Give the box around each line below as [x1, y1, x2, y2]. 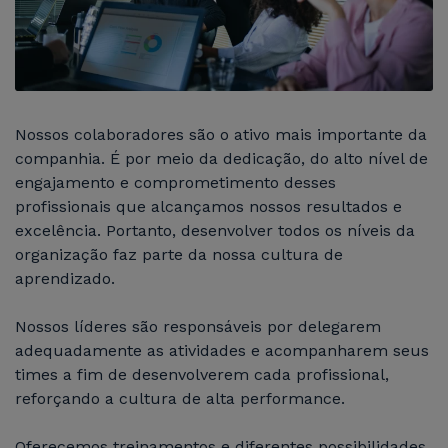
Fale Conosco [20, 183, 125, 202]
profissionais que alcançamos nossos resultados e [15, 196, 402, 216]
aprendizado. [15, 268, 115, 288]
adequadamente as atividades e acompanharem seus [15, 340, 429, 360]
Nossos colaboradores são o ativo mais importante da [15, 124, 427, 144]
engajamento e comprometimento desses [15, 172, 336, 192]
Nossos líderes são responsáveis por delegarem [15, 316, 381, 336]
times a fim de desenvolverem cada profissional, [15, 364, 389, 384]
